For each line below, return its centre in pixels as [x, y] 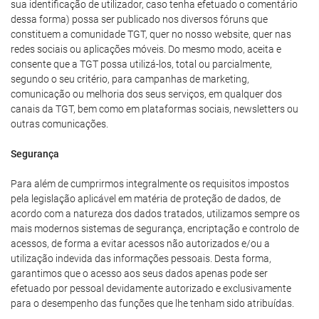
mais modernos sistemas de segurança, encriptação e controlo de [155, 229]
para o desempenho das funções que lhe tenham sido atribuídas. [152, 303]
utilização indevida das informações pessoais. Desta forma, [141, 258]
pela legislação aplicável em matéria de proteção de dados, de [146, 199]
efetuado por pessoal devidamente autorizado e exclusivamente [151, 288]
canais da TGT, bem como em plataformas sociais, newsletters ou [155, 109]
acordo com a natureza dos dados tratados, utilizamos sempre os [155, 214]
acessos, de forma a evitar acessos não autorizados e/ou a [140, 244]
